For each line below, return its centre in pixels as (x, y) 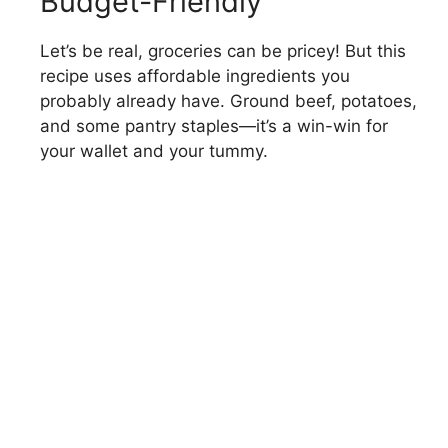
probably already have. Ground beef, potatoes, (228, 100)
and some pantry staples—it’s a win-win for (214, 125)
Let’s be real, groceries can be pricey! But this (223, 50)
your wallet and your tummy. (154, 150)
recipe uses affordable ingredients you (195, 75)
